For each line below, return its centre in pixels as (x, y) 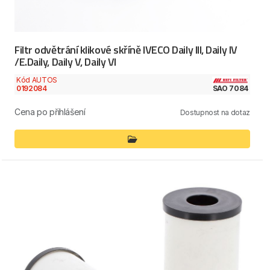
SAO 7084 (230, 89)
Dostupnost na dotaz (215, 113)
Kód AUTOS (37, 80)
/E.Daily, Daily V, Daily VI (65, 61)
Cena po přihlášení (50, 112)
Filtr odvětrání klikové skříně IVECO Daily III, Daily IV (126, 49)
